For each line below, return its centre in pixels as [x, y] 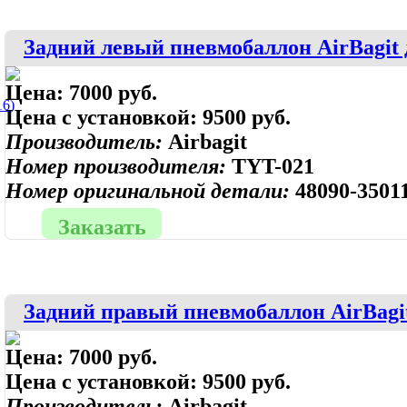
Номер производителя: [119, 166]
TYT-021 [273, 166]
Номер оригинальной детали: [150, 191]
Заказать [102, 227]
